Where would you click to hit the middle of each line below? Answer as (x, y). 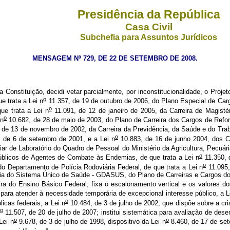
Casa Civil (149, 27)
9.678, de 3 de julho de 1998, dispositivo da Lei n (91, 222)
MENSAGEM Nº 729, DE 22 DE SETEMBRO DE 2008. (115, 58)
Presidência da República (149, 14)
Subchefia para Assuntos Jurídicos (149, 37)
